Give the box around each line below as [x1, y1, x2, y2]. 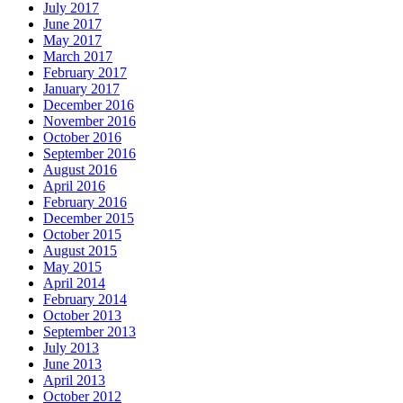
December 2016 [43, 96, 134, 112]
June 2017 [43, 15, 102, 31]
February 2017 [43, 64, 127, 80]
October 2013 [43, 307, 121, 323]
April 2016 [43, 177, 105, 193]
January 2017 [43, 80, 120, 96]
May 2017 [43, 31, 102, 48]
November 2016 [43, 112, 136, 129]
